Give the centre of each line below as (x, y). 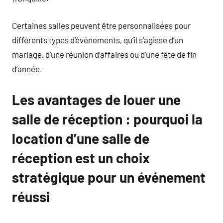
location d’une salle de (81, 138)
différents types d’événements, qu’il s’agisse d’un (98, 40)
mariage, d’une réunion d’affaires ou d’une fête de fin (104, 54)
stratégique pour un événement (109, 177)
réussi (31, 196)
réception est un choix (81, 158)
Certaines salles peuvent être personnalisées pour (101, 25)
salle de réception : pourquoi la (107, 119)
